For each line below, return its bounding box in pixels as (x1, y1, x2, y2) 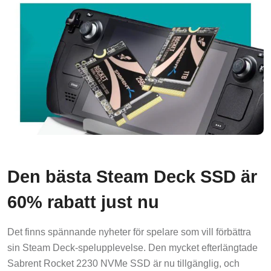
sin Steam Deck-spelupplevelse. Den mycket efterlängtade (7, 242, 258, 253)
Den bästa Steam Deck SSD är (7, 166, 257, 186)
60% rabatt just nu (7, 192, 159, 212)
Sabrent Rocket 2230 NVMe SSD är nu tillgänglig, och (7, 258, 240, 269)
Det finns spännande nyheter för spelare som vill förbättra (7, 226, 251, 237)
